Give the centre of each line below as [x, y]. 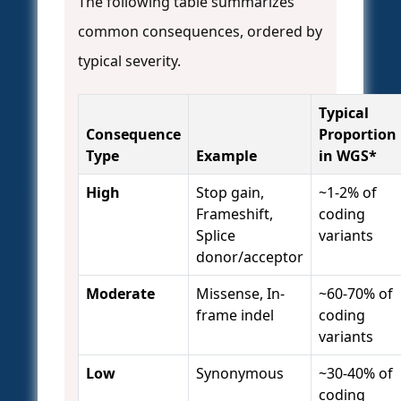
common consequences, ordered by [200, 32]
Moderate [120, 294]
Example [226, 156]
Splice [216, 236]
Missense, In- [240, 294]
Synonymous [240, 374]
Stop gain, [230, 193]
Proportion [358, 135]
